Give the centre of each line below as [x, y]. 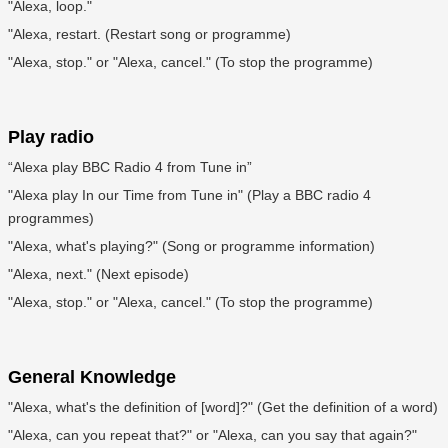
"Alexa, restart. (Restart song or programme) [149, 34]
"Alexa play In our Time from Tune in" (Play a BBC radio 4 [189, 195]
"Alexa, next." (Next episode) [98, 274]
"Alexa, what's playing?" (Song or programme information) [191, 246]
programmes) [51, 218]
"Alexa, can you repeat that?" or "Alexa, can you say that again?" [212, 435]
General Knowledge [92, 377]
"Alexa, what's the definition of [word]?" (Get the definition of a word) [223, 407]
